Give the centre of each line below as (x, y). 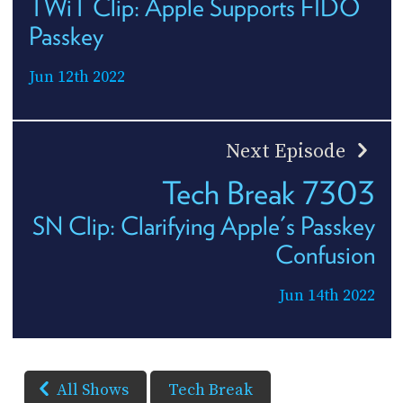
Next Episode (287, 151)
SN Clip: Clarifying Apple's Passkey (203, 225)
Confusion (325, 254)
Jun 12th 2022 (76, 76)
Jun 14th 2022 (327, 295)
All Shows (93, 390)
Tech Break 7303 (268, 192)
